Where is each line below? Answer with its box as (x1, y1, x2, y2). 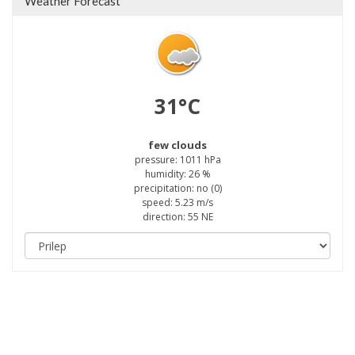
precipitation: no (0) (133, 181, 222, 195)
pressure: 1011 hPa (134, 153, 221, 166)
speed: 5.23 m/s (142, 196, 213, 209)
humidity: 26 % (144, 167, 211, 181)
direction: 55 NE (142, 210, 213, 223)
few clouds (148, 138, 207, 152)
